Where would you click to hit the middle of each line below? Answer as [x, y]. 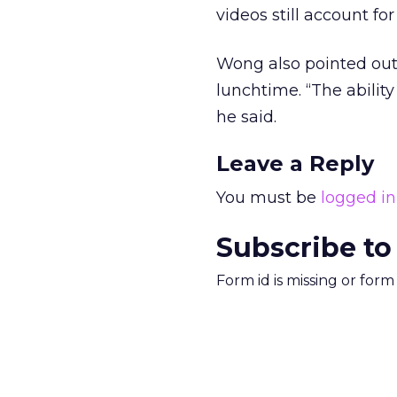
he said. [246, 117]
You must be [269, 198]
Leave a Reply [295, 163]
